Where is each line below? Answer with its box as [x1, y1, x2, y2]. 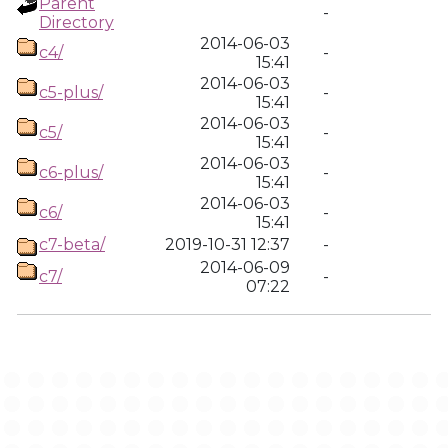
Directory [39, 13, 114, 32]
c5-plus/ [39, 83, 103, 102]
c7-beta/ [39, 235, 105, 254]
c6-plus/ [39, 163, 103, 182]
